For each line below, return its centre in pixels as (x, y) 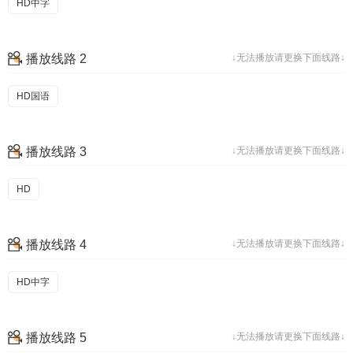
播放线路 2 (56, 59)
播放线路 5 (56, 338)
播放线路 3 (56, 152)
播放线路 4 (56, 245)
